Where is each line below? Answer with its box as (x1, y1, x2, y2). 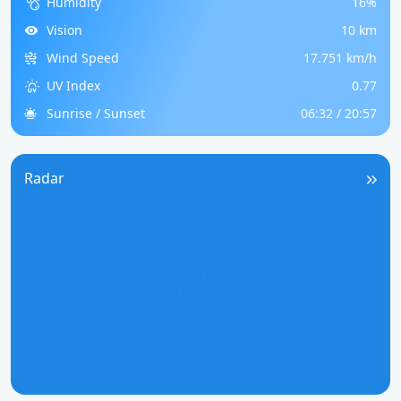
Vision (47, 21, 82, 38)
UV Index (47, 77, 100, 94)
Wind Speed (47, 49, 119, 66)
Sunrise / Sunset (47, 105, 145, 122)
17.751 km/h (303, 49, 377, 66)
